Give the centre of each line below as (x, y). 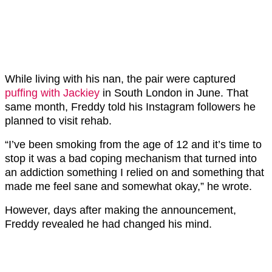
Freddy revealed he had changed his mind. (108, 224)
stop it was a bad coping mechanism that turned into (131, 158)
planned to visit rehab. (58, 121)
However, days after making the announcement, (121, 210)
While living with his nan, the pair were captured (120, 79)
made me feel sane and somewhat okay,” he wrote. (128, 186)
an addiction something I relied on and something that (134, 172)
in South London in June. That (174, 93)
